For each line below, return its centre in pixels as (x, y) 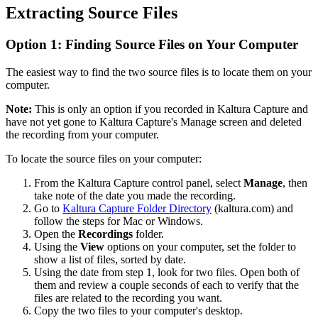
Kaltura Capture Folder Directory (137, 208)
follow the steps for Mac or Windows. (119, 221)
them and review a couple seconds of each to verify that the (166, 285)
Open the (56, 234)
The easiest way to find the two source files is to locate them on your (159, 72)
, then (295, 182)
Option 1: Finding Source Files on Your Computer (152, 45)
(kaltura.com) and (252, 208)
